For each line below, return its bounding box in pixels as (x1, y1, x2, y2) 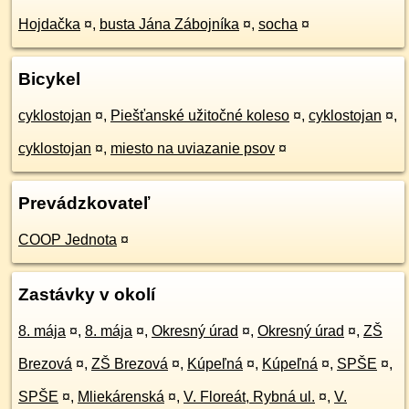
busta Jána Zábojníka (100, 16, 239, 32)
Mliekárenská (78, 389, 164, 404)
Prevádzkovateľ (18, 194, 150, 213)
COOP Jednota (18, 232, 117, 247)
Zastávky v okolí (18, 285, 155, 304)
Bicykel (18, 69, 80, 89)
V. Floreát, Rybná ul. (184, 389, 315, 404)
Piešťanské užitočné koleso (110, 108, 289, 123)
